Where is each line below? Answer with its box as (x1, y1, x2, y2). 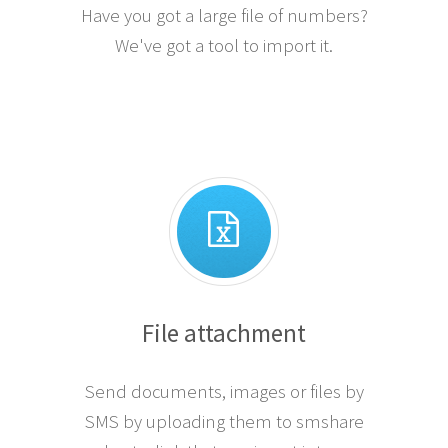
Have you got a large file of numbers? (80, 4, 368, 28)
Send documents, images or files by (84, 380, 364, 404)
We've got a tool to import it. (115, 34, 333, 58)
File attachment (142, 317, 306, 350)
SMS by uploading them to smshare (84, 410, 364, 434)
